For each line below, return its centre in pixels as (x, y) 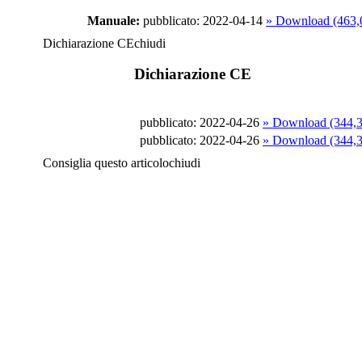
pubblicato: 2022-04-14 (203, 20)
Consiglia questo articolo (106, 163)
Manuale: (114, 20)
